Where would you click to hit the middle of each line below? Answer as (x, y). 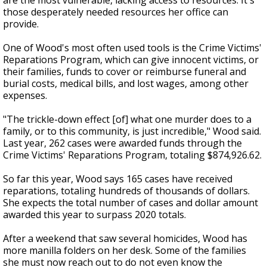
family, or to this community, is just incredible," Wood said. (132, 131)
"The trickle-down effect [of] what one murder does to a (127, 119)
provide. (21, 24)
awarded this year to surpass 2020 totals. (94, 215)
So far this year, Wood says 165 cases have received (118, 179)
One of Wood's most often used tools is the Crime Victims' (132, 48)
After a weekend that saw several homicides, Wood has (125, 239)
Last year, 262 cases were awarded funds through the (122, 143)
